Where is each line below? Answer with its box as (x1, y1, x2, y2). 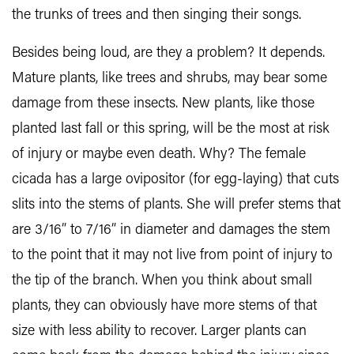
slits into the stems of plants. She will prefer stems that (12, 198, 341, 213)
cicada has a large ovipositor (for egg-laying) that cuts (12, 172, 339, 187)
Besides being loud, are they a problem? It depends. (12, 46, 325, 61)
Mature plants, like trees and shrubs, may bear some (12, 71, 327, 86)
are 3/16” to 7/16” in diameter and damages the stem (12, 223, 330, 238)
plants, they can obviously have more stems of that (12, 299, 317, 314)
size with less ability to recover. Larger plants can (12, 324, 307, 339)
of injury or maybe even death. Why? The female (12, 147, 306, 162)
